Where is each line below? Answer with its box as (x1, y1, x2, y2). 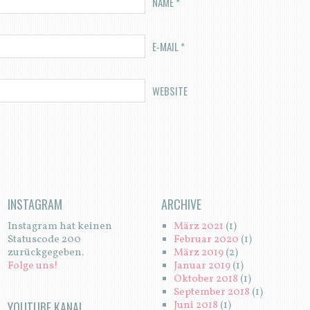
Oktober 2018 (173, 272, 238, 287)
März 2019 (173, 246, 224, 261)
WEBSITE (152, 83, 188, 99)
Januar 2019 (173, 259, 230, 274)
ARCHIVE (161, 195, 201, 214)
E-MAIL (152, 39, 181, 55)
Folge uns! (7, 259, 58, 274)
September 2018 (173, 285, 250, 300)
